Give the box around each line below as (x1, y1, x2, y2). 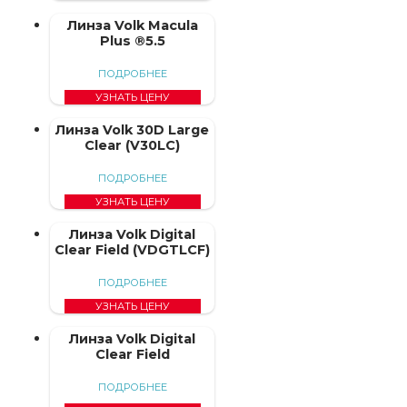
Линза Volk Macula (66, 16, 198, 34)
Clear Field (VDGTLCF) (55, 241, 211, 258)
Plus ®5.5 (99, 32, 165, 49)
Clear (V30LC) (84, 136, 181, 154)
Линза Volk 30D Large (55, 121, 210, 138)
